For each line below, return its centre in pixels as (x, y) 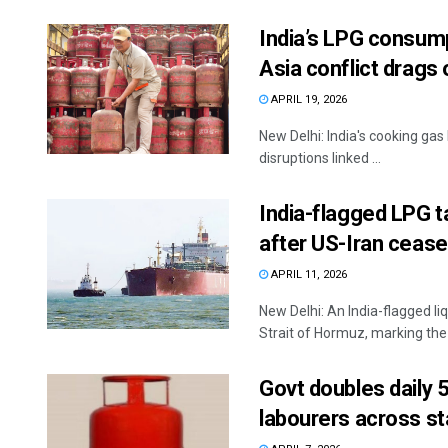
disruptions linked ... (320, 158)
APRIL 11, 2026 (307, 275)
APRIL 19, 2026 (307, 100)
